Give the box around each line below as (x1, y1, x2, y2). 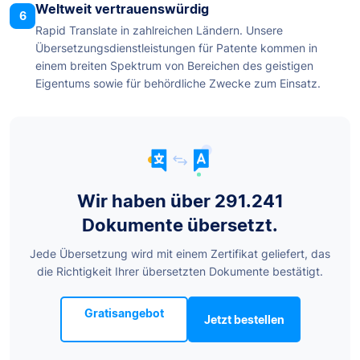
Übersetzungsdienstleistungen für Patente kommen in (35, 41, 317, 55)
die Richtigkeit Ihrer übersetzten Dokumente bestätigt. (37, 264, 323, 278)
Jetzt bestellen (203, 312, 284, 326)
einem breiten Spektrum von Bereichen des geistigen (35, 59, 313, 73)
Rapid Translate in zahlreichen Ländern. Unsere (35, 23, 283, 38)
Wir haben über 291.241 (76, 190, 284, 211)
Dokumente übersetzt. (82, 214, 278, 235)
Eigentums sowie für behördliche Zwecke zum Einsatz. (35, 76, 321, 91)
